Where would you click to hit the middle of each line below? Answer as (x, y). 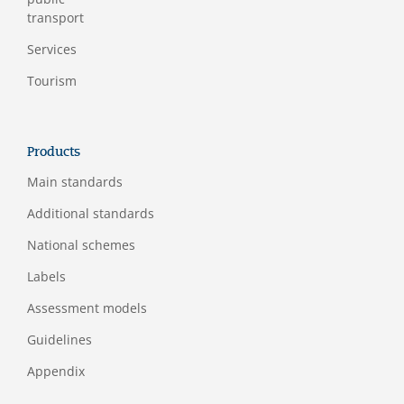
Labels (46, 276)
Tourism (52, 81)
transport (55, 18)
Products (54, 152)
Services (52, 49)
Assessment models (87, 308)
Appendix (56, 371)
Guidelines (60, 340)
